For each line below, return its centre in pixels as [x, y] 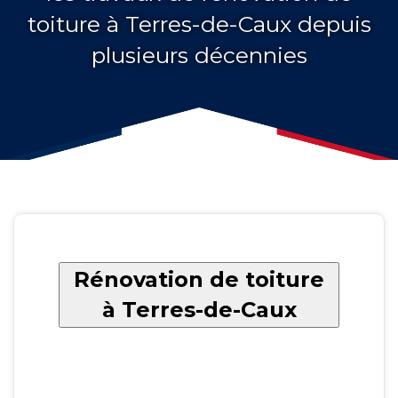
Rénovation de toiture [199, 279]
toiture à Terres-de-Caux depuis [199, 24]
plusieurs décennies [199, 55]
